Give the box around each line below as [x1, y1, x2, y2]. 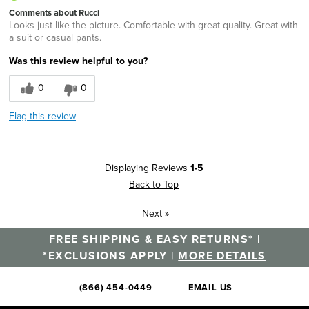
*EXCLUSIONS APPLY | [43, 247, 179, 263]
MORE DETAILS [178, 247, 266, 263]
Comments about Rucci [9, 6, 99, 19]
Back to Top [129, 177, 179, 191]
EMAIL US [188, 280, 233, 294]
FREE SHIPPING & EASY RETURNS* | [48, 230, 261, 247]
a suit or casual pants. [9, 30, 101, 44]
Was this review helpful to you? [9, 53, 148, 68]
